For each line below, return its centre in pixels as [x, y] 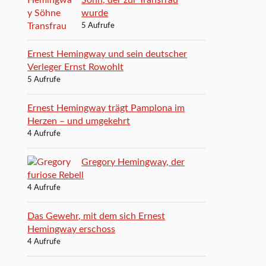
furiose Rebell [56, 175]
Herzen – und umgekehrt [79, 121]
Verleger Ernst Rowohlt [76, 67]
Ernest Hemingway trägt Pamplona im [106, 108]
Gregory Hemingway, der [133, 162]
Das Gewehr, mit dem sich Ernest [96, 216]
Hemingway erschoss [72, 229]
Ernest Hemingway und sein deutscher [107, 54]
